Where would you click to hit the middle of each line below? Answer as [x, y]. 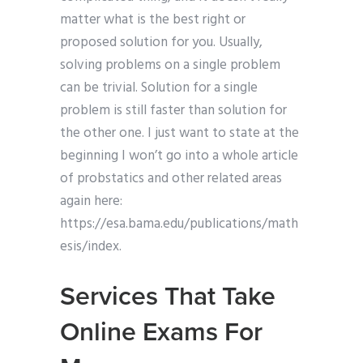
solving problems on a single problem [170, 66]
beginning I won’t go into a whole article [179, 156]
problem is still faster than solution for [173, 111]
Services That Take [168, 297]
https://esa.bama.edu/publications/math [179, 224]
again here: [91, 202]
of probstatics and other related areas [171, 179]
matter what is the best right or [153, 20]
